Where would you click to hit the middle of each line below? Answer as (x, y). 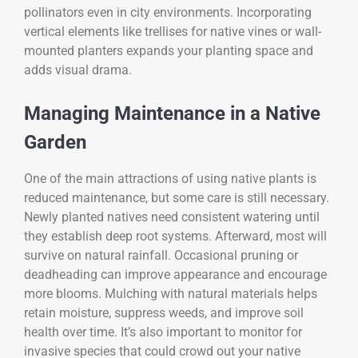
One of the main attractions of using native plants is (170, 178)
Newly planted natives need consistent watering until (172, 217)
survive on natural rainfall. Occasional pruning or (161, 255)
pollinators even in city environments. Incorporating (168, 12)
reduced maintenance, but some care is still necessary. (177, 197)
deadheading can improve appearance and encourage (175, 274)
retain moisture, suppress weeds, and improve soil (164, 312)
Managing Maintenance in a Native (172, 113)
